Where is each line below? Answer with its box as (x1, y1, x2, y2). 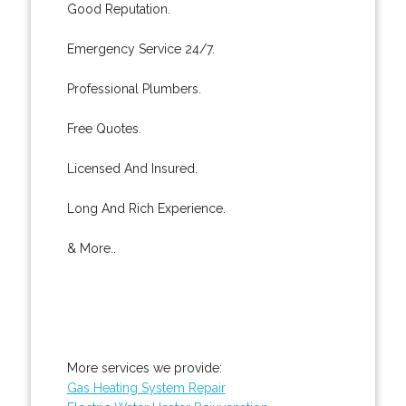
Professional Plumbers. (66, 81, 201, 96)
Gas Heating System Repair (66, 380, 226, 395)
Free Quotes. (66, 121, 141, 136)
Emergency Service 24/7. (66, 41, 215, 56)
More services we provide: (66, 360, 222, 375)
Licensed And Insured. (66, 160, 198, 176)
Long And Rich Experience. (66, 200, 226, 216)
